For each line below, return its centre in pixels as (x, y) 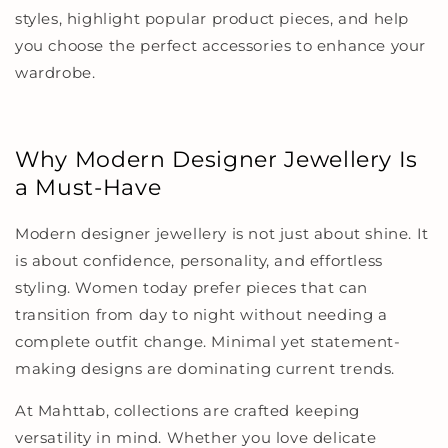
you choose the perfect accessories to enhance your (221, 45)
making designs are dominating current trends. (205, 369)
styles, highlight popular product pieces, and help (212, 18)
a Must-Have (88, 188)
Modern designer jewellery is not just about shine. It (222, 234)
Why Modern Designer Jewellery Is (217, 160)
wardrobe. (55, 72)
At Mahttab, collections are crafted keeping (187, 411)
